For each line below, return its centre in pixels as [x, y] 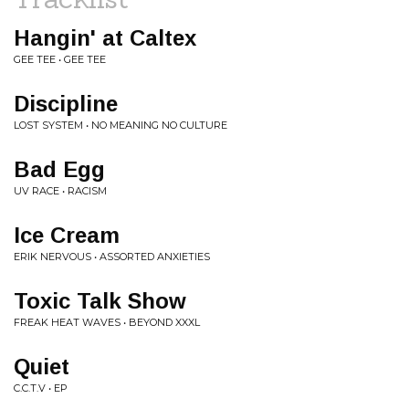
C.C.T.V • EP [41, 388]
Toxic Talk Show [100, 301]
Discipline [66, 104]
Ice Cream [67, 235]
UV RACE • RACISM [60, 191]
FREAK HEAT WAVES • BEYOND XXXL [107, 322]
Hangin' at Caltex [105, 38]
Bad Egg [59, 169]
